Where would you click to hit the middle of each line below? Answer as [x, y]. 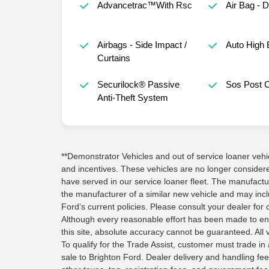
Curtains [113, 58]
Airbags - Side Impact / [142, 45]
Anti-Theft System [132, 98]
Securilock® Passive [138, 85]
